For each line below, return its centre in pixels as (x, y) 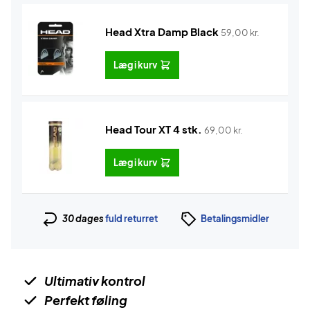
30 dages (83, 218)
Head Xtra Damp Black (162, 31)
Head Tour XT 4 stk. (154, 129)
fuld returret (131, 218)
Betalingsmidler (235, 218)
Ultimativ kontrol (95, 281)
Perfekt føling (86, 300)
